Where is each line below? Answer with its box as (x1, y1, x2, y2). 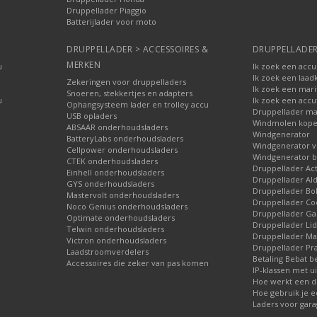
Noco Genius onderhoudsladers (67, 200, 188, 212)
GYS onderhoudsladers (67, 178, 155, 189)
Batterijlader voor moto (67, 16, 157, 27)
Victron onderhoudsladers (67, 234, 167, 246)
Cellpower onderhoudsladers (67, 144, 178, 155)
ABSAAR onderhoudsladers (67, 121, 168, 132)
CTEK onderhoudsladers (67, 155, 158, 166)
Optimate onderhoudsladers (67, 212, 175, 223)
